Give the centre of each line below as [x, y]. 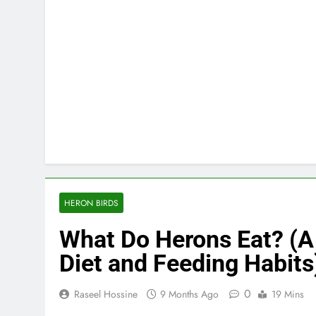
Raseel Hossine [106, 294]
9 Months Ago [189, 294]
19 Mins [288, 294]
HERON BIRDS [91, 202]
